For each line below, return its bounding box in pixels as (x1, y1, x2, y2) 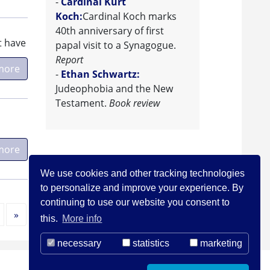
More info (62, 213, 102, 224)
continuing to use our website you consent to (40, 196, 230, 207)
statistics (130, 238, 169, 249)
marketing (197, 238, 242, 249)
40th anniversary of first (55, 24, 164, 38)
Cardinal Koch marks (83, 10, 177, 24)
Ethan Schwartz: (61, 67, 140, 81)
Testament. (55, 96, 109, 110)
